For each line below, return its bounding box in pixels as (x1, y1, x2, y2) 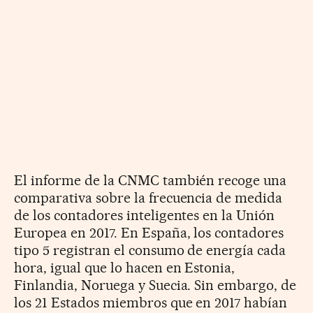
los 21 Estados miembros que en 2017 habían (14, 293, 288, 311)
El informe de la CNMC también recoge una (14, 171, 287, 189)
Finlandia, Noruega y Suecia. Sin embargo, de (14, 276, 297, 293)
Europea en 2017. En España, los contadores (14, 224, 284, 241)
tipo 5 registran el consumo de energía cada (14, 241, 286, 259)
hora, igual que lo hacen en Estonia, (14, 259, 235, 276)
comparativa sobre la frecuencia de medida (14, 189, 283, 206)
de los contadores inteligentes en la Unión (14, 206, 275, 224)
